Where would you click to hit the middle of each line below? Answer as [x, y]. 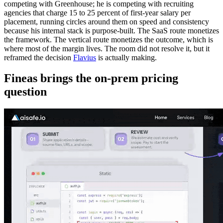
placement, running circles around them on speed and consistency [107, 21]
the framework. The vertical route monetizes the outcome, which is [109, 39]
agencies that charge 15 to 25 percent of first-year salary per [97, 12]
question [25, 92]
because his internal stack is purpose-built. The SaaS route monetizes [111, 30]
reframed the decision [39, 57]
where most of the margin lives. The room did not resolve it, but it [107, 48]
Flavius [85, 57]
